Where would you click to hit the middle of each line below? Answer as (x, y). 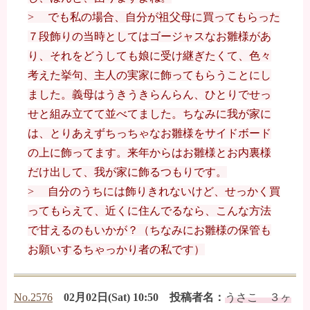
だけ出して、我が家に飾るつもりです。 (127, 172)
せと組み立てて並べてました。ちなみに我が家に (149, 114)
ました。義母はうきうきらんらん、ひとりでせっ (149, 95)
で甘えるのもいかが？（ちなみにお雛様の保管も (149, 230)
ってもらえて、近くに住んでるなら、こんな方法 (149, 211)
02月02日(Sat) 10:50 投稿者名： (144, 298)
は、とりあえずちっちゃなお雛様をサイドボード (149, 134)
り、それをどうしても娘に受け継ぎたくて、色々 (149, 56)
